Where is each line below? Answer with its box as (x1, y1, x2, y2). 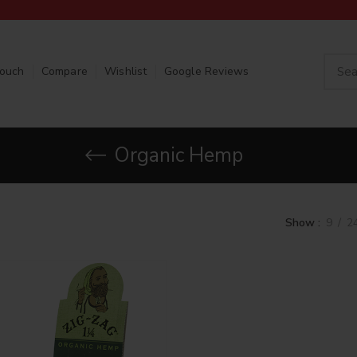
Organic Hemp (114, 142, 243, 169)
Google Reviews (163, 64, 249, 79)
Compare (41, 64, 88, 79)
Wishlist (104, 64, 147, 79)
